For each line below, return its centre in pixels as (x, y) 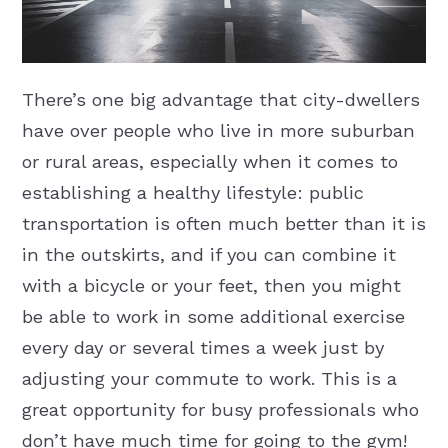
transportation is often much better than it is (223, 224)
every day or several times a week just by (202, 348)
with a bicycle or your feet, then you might (211, 286)
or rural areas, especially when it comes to (209, 162)
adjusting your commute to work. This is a (209, 379)
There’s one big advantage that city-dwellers (220, 100)
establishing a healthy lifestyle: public (192, 193)
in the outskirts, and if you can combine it (208, 255)
